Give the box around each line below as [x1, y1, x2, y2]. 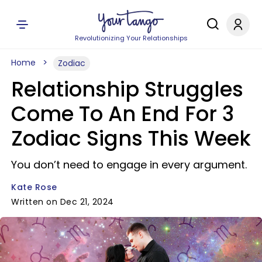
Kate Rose [11, 181, 57, 193]
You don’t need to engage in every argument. [11, 157, 247, 172]
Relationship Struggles [11, 75, 243, 104]
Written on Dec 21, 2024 [11, 196, 114, 208]
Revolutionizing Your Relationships [74, 33, 188, 43]
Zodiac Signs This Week [11, 124, 251, 153]
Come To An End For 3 [11, 99, 234, 128]
